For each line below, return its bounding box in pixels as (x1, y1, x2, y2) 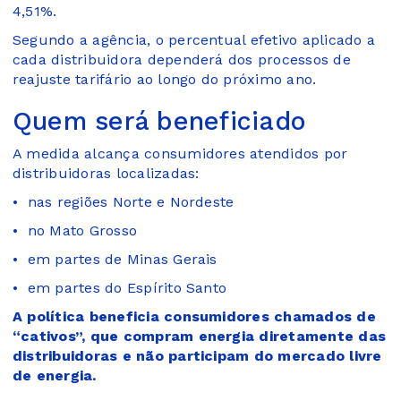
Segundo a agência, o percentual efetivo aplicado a (13, 30, 375, 48)
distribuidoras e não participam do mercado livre (13, 346, 382, 364)
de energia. (13, 366, 97, 384)
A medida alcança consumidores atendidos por (13, 144, 348, 162)
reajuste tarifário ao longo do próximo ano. (13, 70, 317, 88)
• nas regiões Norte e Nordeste (13, 192, 235, 210)
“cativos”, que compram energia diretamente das (13, 327, 387, 345)
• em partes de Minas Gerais (13, 250, 218, 268)
